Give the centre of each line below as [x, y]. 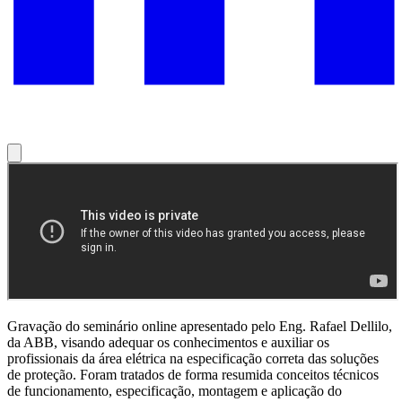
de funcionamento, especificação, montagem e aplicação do [175, 391]
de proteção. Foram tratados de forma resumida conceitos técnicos [193, 375]
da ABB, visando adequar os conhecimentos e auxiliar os [168, 343]
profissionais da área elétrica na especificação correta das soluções [193, 359]
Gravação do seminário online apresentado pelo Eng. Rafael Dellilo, [200, 327]
